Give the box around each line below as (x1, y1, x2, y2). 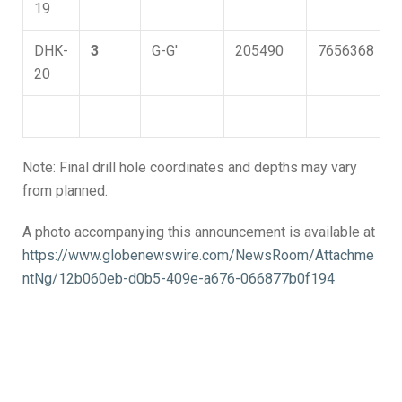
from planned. (22, 182, 108, 199)
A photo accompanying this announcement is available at (22, 223, 375, 240)
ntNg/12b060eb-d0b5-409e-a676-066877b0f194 (22, 270, 335, 287)
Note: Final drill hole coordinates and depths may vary (22, 159, 357, 176)
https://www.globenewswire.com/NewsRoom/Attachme (22, 247, 374, 264)
